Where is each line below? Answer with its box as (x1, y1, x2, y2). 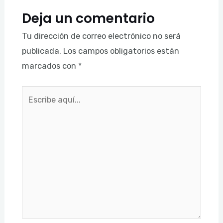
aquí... (21, 103, 44, 112)
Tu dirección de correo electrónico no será (21, 31, 181, 41)
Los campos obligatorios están (63, 46, 179, 56)
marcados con (21, 61, 78, 71)
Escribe (21, 88, 49, 98)
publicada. (21, 46, 61, 56)
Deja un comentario (21, 9, 155, 28)
